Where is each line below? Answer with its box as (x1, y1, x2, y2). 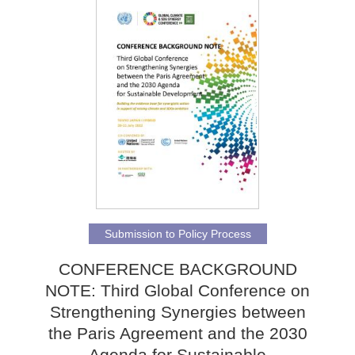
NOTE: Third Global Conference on (45, 281, 310, 300)
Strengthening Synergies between (49, 302, 306, 321)
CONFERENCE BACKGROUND (58, 259, 297, 278)
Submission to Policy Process (104, 227, 251, 240)
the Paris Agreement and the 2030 (48, 323, 307, 342)
